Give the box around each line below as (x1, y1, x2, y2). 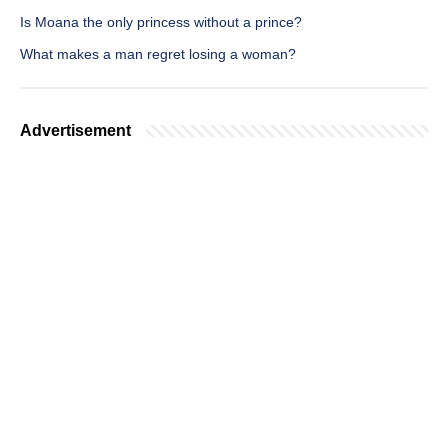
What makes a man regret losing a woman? (20, 46, 296, 63)
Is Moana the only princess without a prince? (20, 14, 302, 31)
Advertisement (20, 122, 131, 140)
